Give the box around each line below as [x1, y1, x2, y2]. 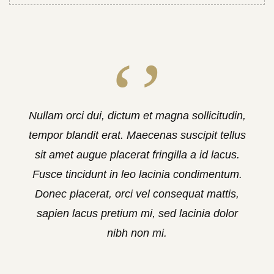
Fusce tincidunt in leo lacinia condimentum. [32, 168, 242, 180]
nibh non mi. [107, 227, 167, 239]
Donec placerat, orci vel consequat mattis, [35, 188, 239, 200]
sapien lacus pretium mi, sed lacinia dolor [36, 207, 238, 220]
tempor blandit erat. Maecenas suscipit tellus [28, 129, 246, 141]
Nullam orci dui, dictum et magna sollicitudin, [28, 109, 246, 122]
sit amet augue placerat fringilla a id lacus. [34, 149, 240, 161]
